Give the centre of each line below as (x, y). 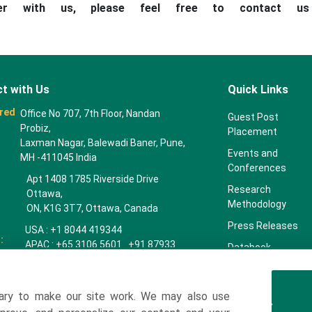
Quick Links (258, 89)
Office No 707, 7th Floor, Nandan (91, 114)
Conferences (257, 168)
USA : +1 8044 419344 (74, 230)
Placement (252, 132)
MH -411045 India (59, 157)
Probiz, (36, 128)
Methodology (257, 204)
